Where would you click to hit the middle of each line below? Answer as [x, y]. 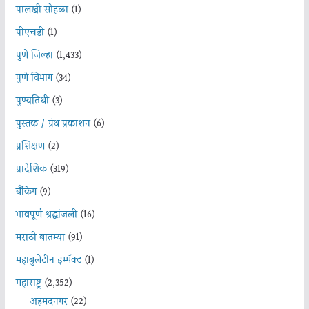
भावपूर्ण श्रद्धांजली [46, 215]
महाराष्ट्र [28, 283]
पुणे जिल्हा [34, 56]
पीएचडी [30, 33]
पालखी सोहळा [42, 10]
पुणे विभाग [34, 78]
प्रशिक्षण [30, 147]
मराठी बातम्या [40, 238]
